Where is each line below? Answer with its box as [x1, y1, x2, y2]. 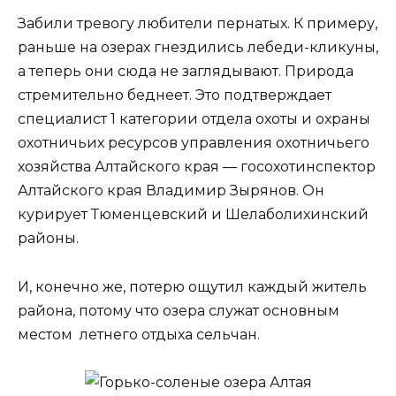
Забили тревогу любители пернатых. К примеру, [18, 15, 377, 33]
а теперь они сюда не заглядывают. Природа [18, 63, 354, 80]
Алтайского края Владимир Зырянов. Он [18, 182, 324, 200]
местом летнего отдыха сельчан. [18, 325, 260, 343]
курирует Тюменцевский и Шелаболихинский [18, 206, 369, 224]
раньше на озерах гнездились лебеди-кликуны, [18, 39, 378, 57]
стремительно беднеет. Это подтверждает [18, 87, 331, 104]
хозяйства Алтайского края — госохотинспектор [18, 158, 376, 176]
